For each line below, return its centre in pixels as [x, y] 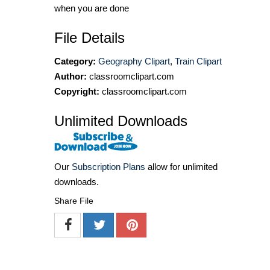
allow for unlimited [181, 167]
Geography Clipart [134, 61]
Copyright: [77, 92]
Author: [71, 77]
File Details [89, 38]
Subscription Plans [108, 167]
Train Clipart [198, 61]
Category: [75, 61]
